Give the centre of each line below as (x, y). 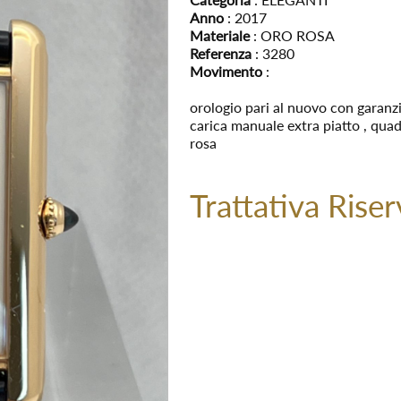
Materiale (219, 35)
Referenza (220, 53)
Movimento (226, 71)
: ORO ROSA (292, 35)
